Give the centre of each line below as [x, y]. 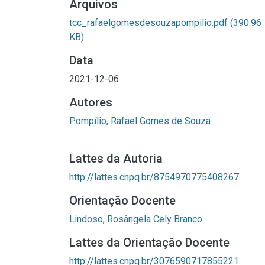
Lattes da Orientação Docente [149, 243]
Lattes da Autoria [116, 159]
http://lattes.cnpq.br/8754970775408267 [154, 177]
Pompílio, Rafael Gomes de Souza [140, 121]
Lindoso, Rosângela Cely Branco [136, 219]
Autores [91, 102]
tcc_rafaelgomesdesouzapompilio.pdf [150, 23]
